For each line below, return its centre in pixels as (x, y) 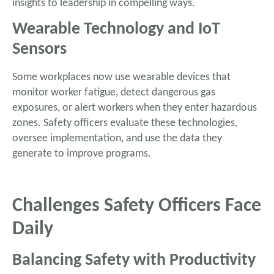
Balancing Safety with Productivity (134, 261)
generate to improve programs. (82, 154)
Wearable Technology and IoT (116, 30)
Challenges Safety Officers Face (137, 206)
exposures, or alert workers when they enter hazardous (135, 108)
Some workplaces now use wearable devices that (121, 78)
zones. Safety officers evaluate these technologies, (125, 124)
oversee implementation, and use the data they (117, 139)
